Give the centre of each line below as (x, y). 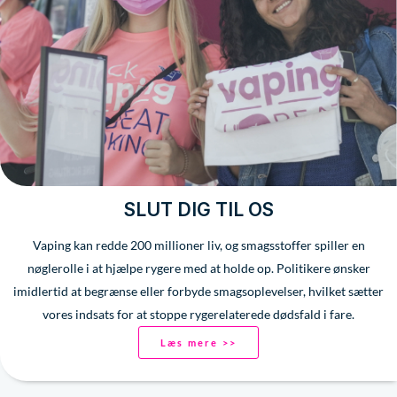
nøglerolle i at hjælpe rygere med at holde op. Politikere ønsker (198, 268)
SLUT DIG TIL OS (198, 209)
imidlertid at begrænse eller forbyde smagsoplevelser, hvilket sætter (198, 291)
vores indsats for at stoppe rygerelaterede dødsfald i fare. (198, 314)
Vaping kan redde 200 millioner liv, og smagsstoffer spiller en (198, 245)
